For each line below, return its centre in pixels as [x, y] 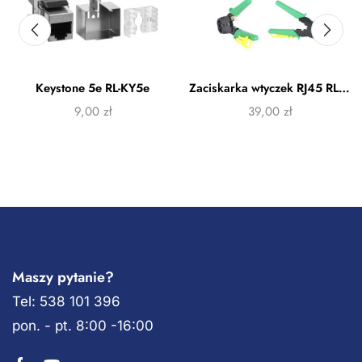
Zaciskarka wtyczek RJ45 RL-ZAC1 [344, 88]
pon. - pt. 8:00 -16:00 [83, 325]
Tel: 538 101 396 [66, 301]
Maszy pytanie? [63, 277]
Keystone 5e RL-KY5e [93, 88]
